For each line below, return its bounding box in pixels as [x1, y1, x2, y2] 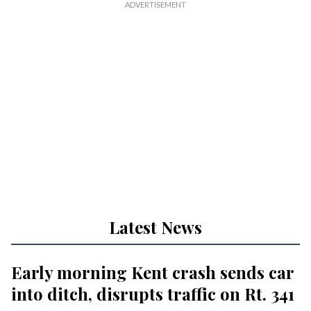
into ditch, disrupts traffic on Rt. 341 [11, 283, 294, 305]
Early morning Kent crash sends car [11, 261, 294, 284]
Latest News [109, 216, 202, 239]
